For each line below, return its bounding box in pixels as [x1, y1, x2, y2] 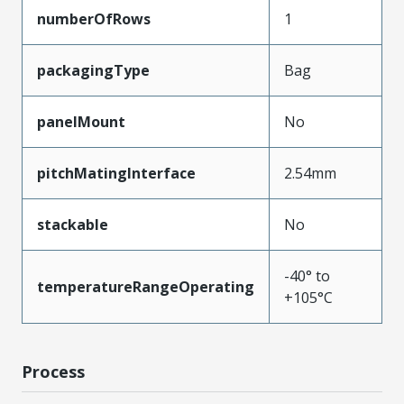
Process [22, 360, 85, 382]
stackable [37, 214, 108, 234]
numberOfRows [37, 8, 151, 29]
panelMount [37, 111, 125, 132]
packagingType [37, 60, 150, 80]
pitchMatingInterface [37, 162, 196, 183]
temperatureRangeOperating [37, 276, 254, 297]
